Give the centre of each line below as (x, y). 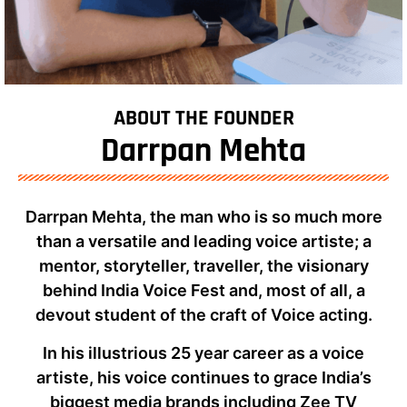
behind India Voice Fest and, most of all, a (203, 291)
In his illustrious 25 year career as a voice (203, 352)
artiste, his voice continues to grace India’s (203, 377)
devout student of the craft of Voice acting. (203, 315)
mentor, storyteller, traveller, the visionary (203, 266)
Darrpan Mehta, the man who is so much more (203, 217)
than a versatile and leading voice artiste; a (203, 242)
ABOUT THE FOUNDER (203, 119)
